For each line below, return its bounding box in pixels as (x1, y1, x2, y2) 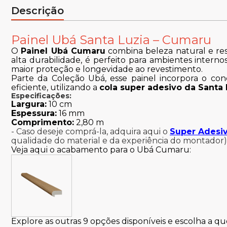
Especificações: (11, 91, 71, 101)
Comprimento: (11, 118, 74, 128)
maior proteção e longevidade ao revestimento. (11, 64, 203, 74)
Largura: (11, 99, 47, 109)
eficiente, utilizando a (11, 83, 99, 93)
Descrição (11, 5, 64, 17)
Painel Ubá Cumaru (21, 46, 105, 56)
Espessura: (11, 108, 57, 119)
